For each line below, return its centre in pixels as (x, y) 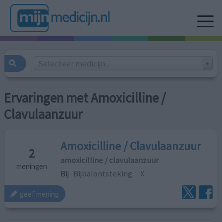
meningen (32, 166)
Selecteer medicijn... (74, 63)
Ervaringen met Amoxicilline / (85, 98)
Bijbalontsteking (103, 173)
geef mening (40, 194)
